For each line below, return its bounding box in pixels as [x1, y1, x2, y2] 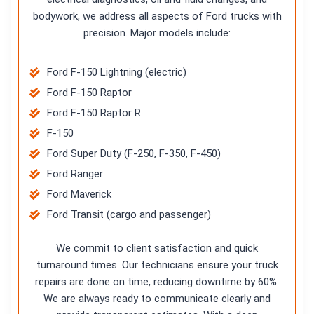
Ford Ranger [47, 168, 103, 180]
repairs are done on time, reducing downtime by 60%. [35, 275, 279, 288]
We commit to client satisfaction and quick [56, 242, 258, 254]
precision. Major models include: [83, 27, 231, 39]
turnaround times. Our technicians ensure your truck [36, 259, 278, 271]
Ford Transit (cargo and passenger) [47, 208, 211, 221]
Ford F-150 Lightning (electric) [47, 66, 186, 78]
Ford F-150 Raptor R [47, 107, 141, 119]
